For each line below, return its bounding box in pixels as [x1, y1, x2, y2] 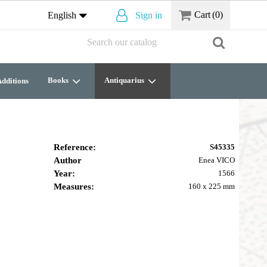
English [47, 10, 76, 20]
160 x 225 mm [188, 182, 235, 191]
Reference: [53, 142, 96, 152]
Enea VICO [198, 156, 235, 164]
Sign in [135, 10, 162, 20]
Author [53, 156, 82, 165]
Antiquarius [104, 76, 146, 85]
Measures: [53, 182, 94, 191]
